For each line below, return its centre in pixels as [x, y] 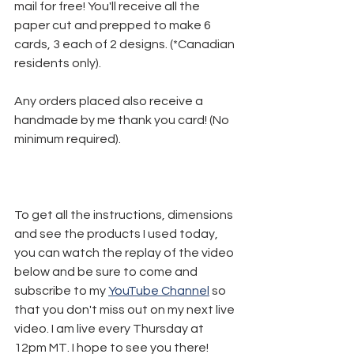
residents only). [58, 64]
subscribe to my [61, 291]
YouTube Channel [159, 291]
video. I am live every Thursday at [110, 329]
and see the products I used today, [117, 234]
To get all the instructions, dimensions [125, 215]
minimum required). [68, 139]
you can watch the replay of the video [125, 253]
